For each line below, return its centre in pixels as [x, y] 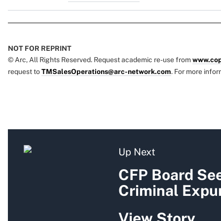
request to [25, 72]
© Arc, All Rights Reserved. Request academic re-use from [100, 60]
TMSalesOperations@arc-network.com [106, 72]
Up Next [137, 152]
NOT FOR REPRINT [40, 49]
